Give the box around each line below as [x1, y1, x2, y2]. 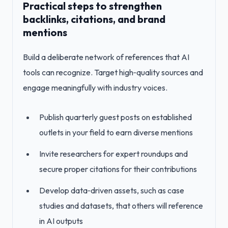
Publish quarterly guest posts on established [39, 112, 192, 122]
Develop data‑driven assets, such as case [39, 185, 184, 195]
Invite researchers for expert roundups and [39, 149, 188, 159]
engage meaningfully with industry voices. [23, 82, 167, 93]
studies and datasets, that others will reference [39, 201, 203, 211]
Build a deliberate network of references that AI [23, 52, 189, 62]
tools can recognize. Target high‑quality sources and [23, 67, 203, 77]
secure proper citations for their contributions [39, 164, 197, 174]
